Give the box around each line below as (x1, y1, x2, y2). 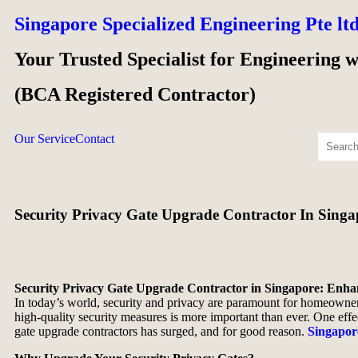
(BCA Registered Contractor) (14, 84, 256, 105)
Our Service (14, 132, 75, 145)
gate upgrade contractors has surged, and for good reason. (14, 324, 308, 338)
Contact (75, 132, 114, 145)
